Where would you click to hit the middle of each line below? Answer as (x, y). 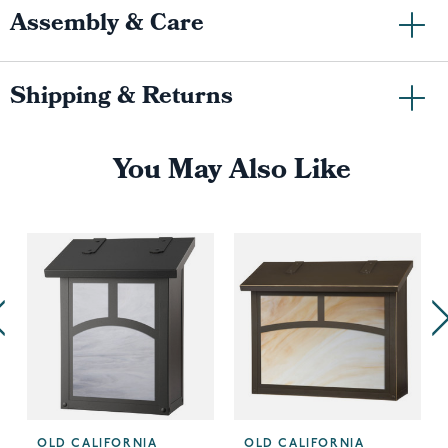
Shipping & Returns (121, 98)
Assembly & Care (107, 25)
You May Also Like (231, 172)
